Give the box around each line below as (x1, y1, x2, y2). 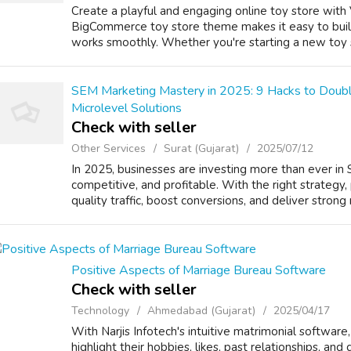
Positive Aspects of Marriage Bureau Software (71, 262, 326, 279)
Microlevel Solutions (71, 100, 182, 117)
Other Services (71, 141, 146, 156)
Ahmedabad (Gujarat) (147, 303, 255, 318)
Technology (71, 303, 129, 318)
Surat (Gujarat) (164, 141, 239, 156)
